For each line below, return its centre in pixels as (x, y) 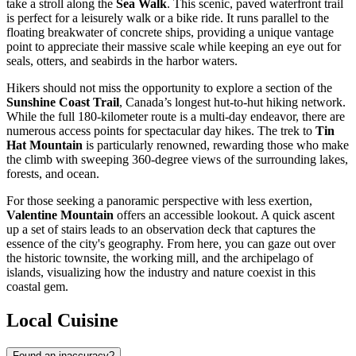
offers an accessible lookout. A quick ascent (224, 215)
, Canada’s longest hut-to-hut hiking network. (232, 103)
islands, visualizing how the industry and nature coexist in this (161, 273)
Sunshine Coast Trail (63, 103)
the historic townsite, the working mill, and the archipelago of (160, 258)
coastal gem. (37, 287)
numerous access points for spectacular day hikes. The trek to (161, 131)
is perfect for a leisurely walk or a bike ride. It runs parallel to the (168, 18)
